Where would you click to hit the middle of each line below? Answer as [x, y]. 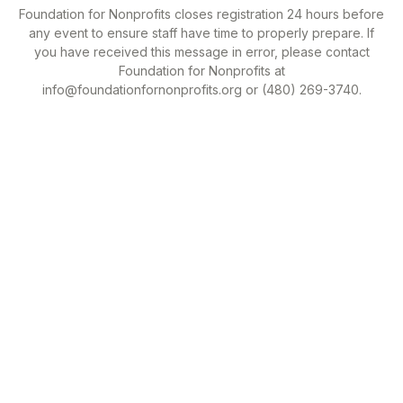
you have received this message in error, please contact [201, 51]
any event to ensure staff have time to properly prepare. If [201, 32]
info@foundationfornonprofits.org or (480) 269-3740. [201, 89]
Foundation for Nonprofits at [201, 70]
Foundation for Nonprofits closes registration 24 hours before [201, 13]
